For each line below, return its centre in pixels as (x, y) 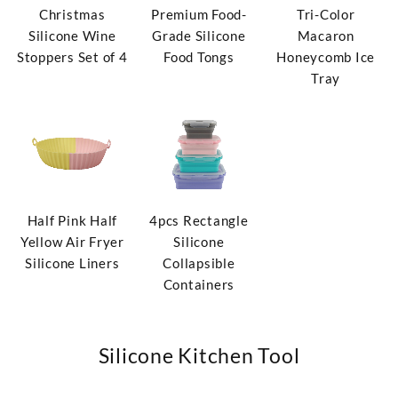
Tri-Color (326, 15)
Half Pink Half (72, 221)
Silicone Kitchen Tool (199, 356)
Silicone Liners (72, 263)
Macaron (326, 36)
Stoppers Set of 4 (72, 57)
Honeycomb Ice (326, 57)
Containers (199, 285)
